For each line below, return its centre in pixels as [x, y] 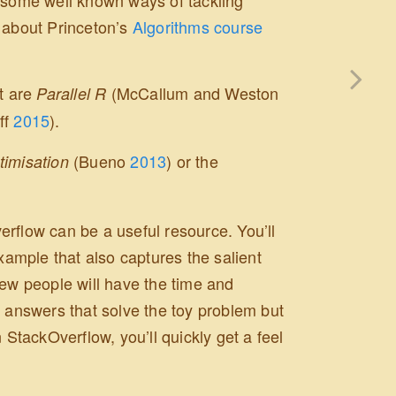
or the [195, 161]
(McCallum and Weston [195, 93]
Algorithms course [198, 26]
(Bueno [102, 161]
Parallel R [72, 94]
